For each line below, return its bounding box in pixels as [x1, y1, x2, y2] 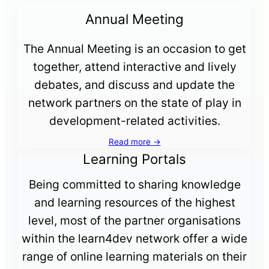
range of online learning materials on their [22, 249, 247, 264]
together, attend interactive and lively [32, 59, 237, 74]
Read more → [108, 136, 161, 147]
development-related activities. [49, 113, 220, 128]
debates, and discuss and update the [34, 77, 235, 92]
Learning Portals [83, 150, 186, 167]
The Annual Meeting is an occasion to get [23, 41, 246, 56]
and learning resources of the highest [34, 195, 235, 210]
